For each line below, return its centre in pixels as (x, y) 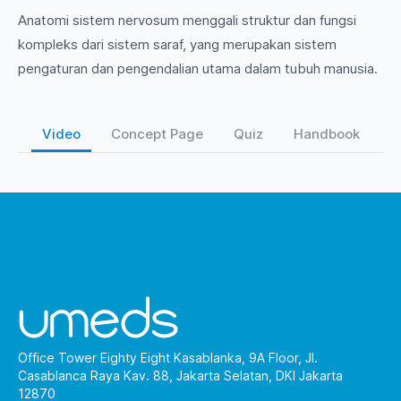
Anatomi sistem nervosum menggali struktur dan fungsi (187, 20)
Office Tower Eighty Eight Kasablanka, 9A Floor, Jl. (168, 357)
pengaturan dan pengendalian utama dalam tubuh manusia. (200, 68)
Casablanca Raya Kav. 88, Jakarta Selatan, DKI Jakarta (180, 375)
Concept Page (157, 134)
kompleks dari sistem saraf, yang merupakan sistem (177, 44)
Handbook (327, 134)
